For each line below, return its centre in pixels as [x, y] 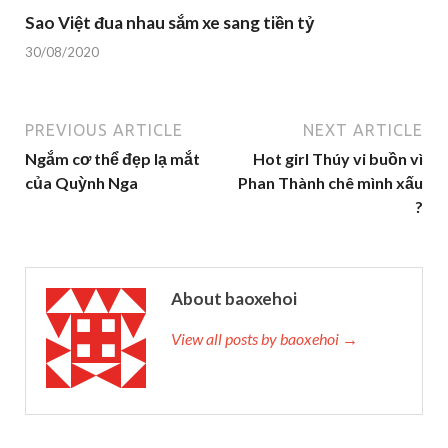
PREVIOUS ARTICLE [104, 129]
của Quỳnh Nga [81, 182]
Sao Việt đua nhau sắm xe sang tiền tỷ [169, 23]
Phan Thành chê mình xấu [330, 182]
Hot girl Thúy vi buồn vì [338, 158]
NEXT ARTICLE [363, 129]
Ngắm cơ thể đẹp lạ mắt [112, 158]
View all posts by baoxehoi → [264, 338]
